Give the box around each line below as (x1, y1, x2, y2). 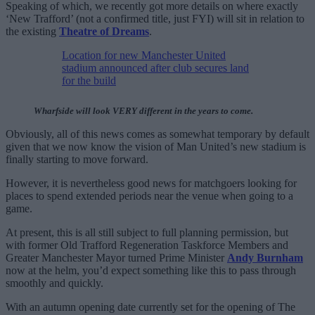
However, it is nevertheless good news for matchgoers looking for (6, 177, 297, 190)
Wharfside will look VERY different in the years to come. (34, 105, 253, 117)
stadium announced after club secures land (62, 62, 249, 75)
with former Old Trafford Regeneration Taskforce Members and (6, 239, 288, 252)
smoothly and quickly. (6, 277, 103, 290)
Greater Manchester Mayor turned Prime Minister (6, 252, 227, 264)
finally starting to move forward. (6, 153, 148, 166)
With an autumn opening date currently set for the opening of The (6, 301, 295, 314)
